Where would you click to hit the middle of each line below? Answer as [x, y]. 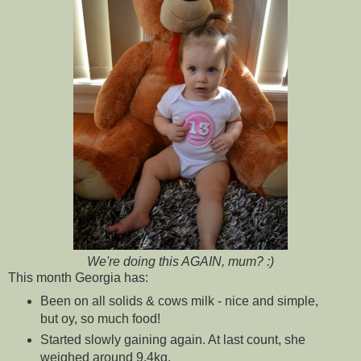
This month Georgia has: [78, 277]
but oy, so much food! [100, 318]
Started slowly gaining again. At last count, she [172, 339]
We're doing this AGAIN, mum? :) [180, 261]
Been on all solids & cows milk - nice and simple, [179, 301]
